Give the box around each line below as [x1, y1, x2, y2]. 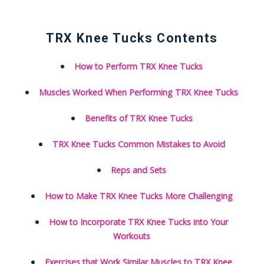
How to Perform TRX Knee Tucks [74, 61, 203, 72]
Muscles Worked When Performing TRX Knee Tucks [39, 87, 239, 98]
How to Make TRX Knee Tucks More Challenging [44, 190, 233, 202]
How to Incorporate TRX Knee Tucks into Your [49, 216, 229, 228]
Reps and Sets [111, 164, 167, 176]
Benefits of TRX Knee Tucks [84, 113, 193, 124]
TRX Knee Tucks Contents [46, 31, 218, 46]
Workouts [113, 230, 151, 242]
